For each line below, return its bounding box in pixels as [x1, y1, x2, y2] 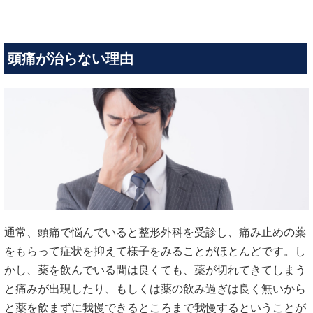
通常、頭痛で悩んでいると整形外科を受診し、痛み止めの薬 [4, 226, 306, 239]
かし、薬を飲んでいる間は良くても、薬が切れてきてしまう [4, 264, 306, 277]
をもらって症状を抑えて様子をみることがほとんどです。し [4, 245, 306, 258]
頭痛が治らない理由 [8, 50, 133, 66]
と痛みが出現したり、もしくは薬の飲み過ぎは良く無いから [4, 283, 306, 296]
